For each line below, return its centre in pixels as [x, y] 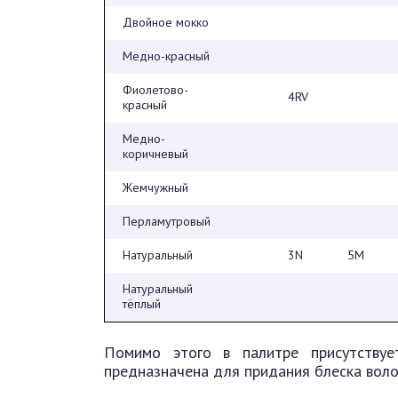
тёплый [142, 304]
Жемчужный [155, 187]
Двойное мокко [166, 22]
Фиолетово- [155, 90]
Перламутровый [167, 221]
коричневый [155, 154]
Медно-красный [166, 56]
